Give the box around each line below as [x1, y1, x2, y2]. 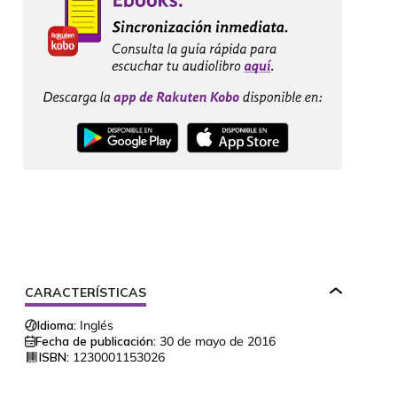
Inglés [80, 317, 113, 334]
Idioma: [37, 317, 76, 334]
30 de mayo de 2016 [160, 333, 276, 350]
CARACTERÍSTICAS [25, 284, 146, 301]
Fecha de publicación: [35, 333, 156, 350]
